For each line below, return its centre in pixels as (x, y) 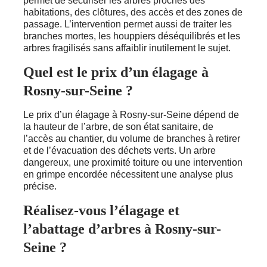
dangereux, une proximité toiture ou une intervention (133, 162)
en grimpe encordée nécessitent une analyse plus (128, 174)
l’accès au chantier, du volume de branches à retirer (132, 138)
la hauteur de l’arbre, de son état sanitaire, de (118, 126)
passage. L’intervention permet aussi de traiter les (128, 24)
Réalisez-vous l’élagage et (101, 210)
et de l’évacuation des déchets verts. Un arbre (119, 150)
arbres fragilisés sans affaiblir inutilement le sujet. (127, 48)
